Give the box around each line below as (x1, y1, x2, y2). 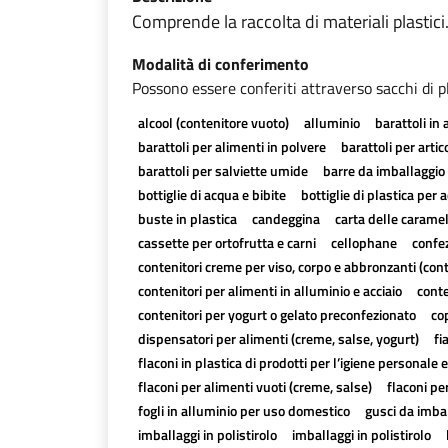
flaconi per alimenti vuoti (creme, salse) (137, 376, 372, 397)
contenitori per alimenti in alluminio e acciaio (137, 280, 402, 301)
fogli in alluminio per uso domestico (137, 400, 350, 421)
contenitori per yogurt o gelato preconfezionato (137, 304, 416, 325)
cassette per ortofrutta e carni (137, 232, 316, 253)
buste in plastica (137, 208, 237, 229)
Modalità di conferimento (132, 52, 309, 76)
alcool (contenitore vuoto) (137, 112, 289, 133)
